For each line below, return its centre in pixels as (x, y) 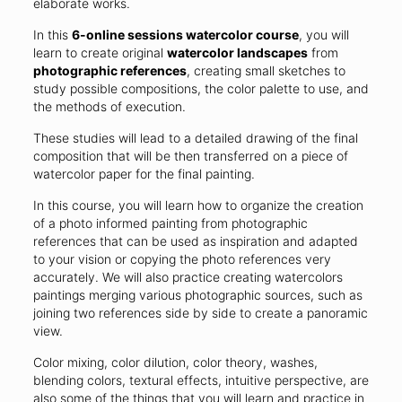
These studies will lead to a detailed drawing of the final (195, 138)
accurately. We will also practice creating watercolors (188, 277)
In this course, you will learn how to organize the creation (198, 205)
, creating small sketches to (266, 71)
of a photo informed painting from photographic (170, 223)
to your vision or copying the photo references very (182, 259)
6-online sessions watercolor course (185, 35)
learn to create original (100, 53)
